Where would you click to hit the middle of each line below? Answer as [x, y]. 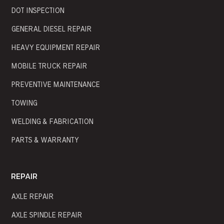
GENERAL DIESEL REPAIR [51, 29]
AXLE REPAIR [32, 197]
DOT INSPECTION [38, 11]
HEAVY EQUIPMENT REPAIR [56, 48]
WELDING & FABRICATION [52, 122]
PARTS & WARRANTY [45, 140]
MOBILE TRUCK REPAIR [49, 66]
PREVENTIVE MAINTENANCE [55, 85]
